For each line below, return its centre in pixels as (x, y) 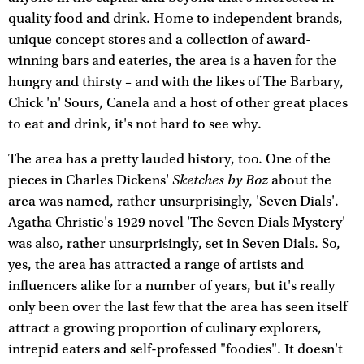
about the (300, 181)
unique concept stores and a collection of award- (160, 39)
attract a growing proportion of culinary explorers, (165, 329)
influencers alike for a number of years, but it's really (171, 286)
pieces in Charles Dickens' (90, 181)
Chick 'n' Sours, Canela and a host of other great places (178, 103)
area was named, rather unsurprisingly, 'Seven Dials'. (173, 202)
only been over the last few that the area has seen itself (178, 308)
